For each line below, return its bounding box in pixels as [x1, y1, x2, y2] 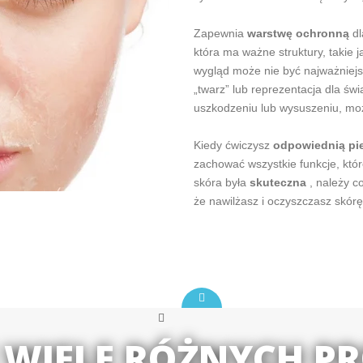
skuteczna [250, 175, 306, 189]
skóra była [194, 175, 250, 189]
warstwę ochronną [247, 26, 349, 40]
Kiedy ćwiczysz [194, 138, 273, 152]
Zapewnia [194, 26, 247, 40]
